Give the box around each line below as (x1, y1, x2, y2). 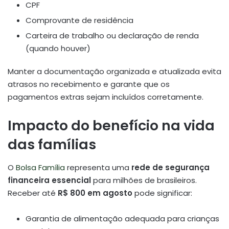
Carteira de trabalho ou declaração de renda (26, 30, 199, 41)
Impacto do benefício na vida (8, 116, 215, 135)
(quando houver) (26, 43, 90, 54)
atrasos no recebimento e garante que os (8, 79, 170, 90)
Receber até (8, 187, 58, 198)
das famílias (8, 135, 96, 154)
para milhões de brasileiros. (91, 174, 197, 186)
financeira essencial (8, 174, 91, 186)
